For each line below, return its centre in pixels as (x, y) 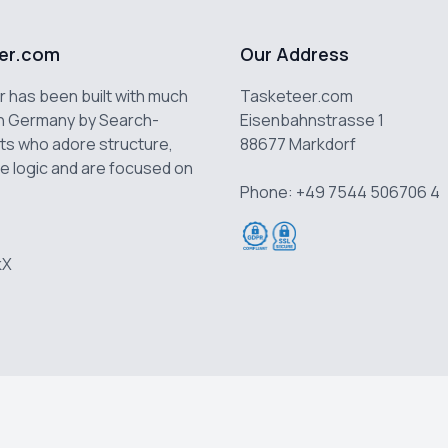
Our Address (294, 54)
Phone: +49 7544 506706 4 (340, 192)
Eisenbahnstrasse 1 (312, 120)
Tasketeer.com (296, 96)
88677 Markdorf (298, 144)
